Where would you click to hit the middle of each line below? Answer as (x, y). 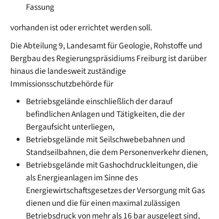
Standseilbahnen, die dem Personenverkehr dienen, (117, 153)
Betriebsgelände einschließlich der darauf (99, 102)
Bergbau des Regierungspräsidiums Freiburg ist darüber (109, 58)
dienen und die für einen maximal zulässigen (103, 203)
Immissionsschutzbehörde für (62, 84)
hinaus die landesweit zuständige (68, 71)
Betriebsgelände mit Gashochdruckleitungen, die (112, 165)
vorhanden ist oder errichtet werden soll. (81, 27)
